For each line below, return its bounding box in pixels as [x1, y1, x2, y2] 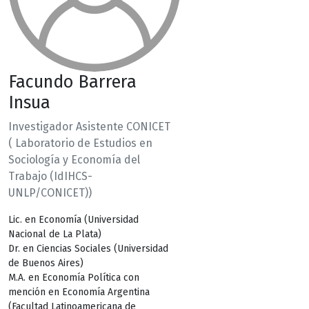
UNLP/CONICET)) [8, 186, 92, 199]
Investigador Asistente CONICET [8, 119, 170, 133]
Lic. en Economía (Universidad [8, 213, 139, 226]
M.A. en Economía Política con [8, 271, 139, 283]
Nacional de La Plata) [8, 228, 101, 240]
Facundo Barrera [8, 70, 137, 92]
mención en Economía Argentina [8, 286, 150, 298]
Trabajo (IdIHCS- [8, 169, 92, 183]
